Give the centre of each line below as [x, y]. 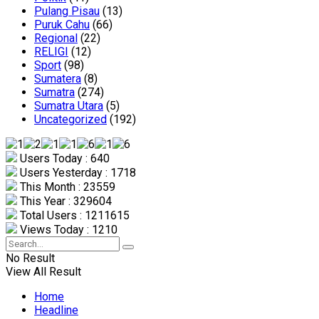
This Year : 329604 [64, 202]
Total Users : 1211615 [73, 216]
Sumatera [58, 79]
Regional [56, 38]
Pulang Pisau [67, 11]
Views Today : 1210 [67, 230]
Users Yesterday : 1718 [77, 173]
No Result [30, 258]
